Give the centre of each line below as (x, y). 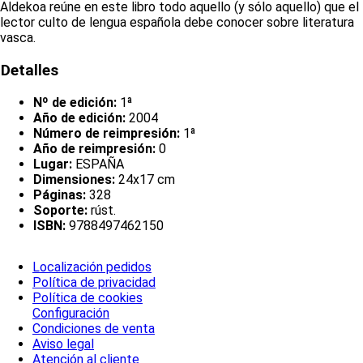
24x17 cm (145, 179)
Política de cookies (88, 298)
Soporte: (60, 210)
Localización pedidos (92, 267)
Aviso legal (63, 344)
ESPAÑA (98, 164)
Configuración (71, 314)
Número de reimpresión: (107, 133)
